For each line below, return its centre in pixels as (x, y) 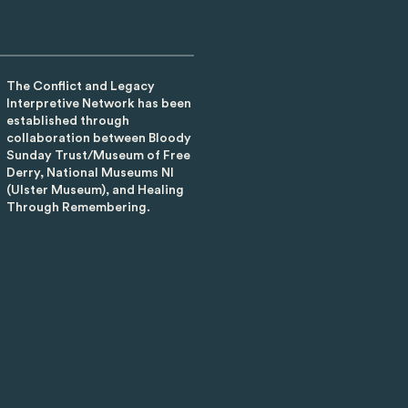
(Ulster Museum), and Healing (95, 191)
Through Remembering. (79, 208)
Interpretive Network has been (98, 104)
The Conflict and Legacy (80, 87)
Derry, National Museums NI (90, 173)
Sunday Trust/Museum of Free (98, 156)
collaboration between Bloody (98, 139)
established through (67, 122)
